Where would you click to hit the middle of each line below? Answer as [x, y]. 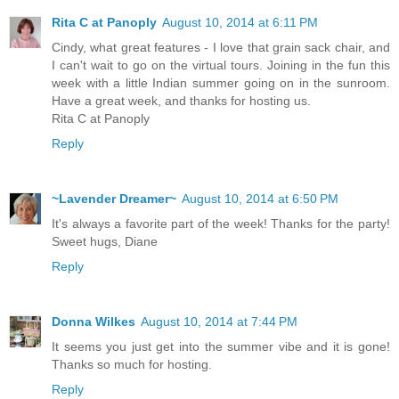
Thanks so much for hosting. [132, 364]
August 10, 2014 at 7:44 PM [219, 321]
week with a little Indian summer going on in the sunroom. [221, 82]
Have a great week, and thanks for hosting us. [181, 100]
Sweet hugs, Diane [105, 241]
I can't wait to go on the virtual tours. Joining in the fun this [221, 65]
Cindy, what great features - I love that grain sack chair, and [221, 47]
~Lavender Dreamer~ [114, 198]
